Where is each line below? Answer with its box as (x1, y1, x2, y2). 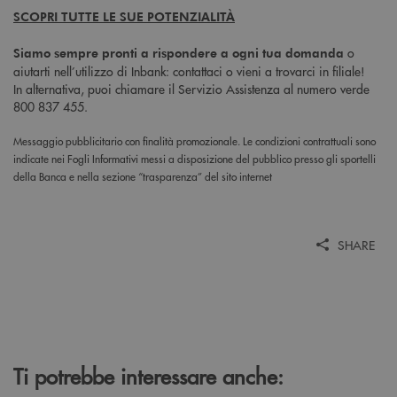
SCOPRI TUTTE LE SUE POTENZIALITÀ (13, 7, 235, 25)
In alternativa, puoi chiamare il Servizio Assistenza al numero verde (13, 79, 370, 97)
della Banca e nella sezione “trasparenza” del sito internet (13, 168, 272, 184)
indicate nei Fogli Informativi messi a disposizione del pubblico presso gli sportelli (13, 151, 376, 167)
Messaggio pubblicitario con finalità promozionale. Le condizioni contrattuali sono (13, 133, 376, 149)
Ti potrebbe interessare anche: (13, 360, 284, 390)
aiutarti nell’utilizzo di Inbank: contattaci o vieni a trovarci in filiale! (13, 61, 365, 80)
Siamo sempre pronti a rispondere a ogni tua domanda (13, 43, 344, 61)
